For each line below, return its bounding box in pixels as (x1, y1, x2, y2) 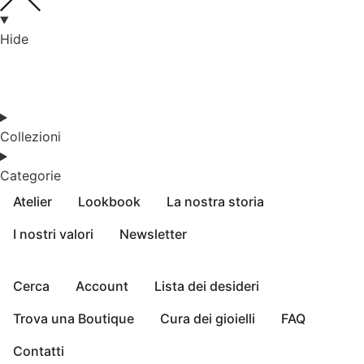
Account (76, 278, 128, 295)
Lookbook (78, 193, 141, 210)
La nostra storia (167, 193, 264, 210)
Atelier (13, 193, 52, 210)
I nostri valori (13, 226, 93, 243)
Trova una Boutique (13, 310, 134, 327)
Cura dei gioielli (160, 310, 255, 327)
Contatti (13, 343, 64, 360)
